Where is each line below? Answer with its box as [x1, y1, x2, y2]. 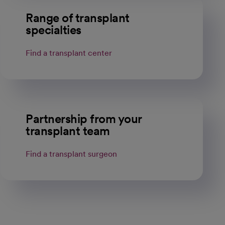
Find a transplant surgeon [26, 149, 118, 159]
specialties [26, 23, 81, 37]
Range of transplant [26, 11, 130, 25]
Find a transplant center [26, 48, 113, 58]
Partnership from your [26, 111, 142, 126]
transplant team [26, 124, 110, 138]
